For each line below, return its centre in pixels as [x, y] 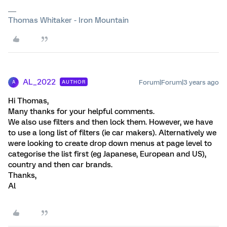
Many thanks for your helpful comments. [81, 111]
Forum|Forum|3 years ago [179, 82]
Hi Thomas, [28, 101]
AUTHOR [74, 82]
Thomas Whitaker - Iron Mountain [68, 20]
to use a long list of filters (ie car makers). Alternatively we [112, 133]
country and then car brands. [60, 164]
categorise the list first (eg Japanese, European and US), [107, 154]
